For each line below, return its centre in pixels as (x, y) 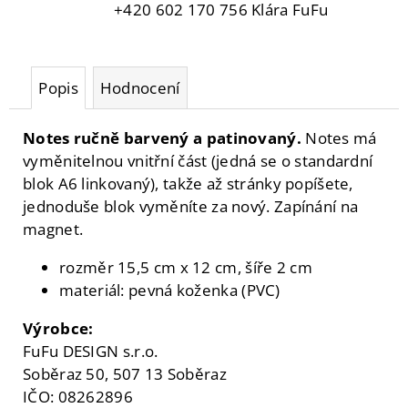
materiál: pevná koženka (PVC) (170, 290)
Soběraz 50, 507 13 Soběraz (125, 373)
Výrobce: (58, 328)
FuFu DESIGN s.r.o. (91, 351)
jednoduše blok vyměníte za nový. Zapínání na (191, 206)
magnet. (53, 229)
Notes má (339, 138)
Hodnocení (140, 87)
